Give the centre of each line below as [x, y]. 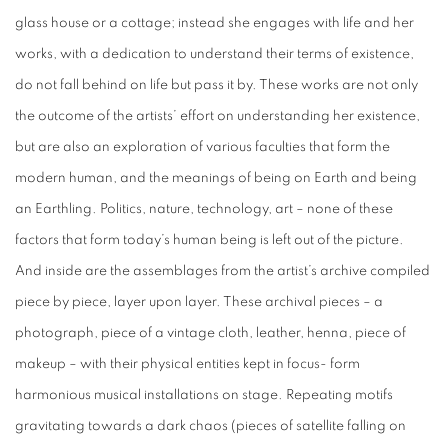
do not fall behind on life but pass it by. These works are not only [216, 85]
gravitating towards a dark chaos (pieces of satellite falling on [210, 426]
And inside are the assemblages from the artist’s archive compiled [222, 271]
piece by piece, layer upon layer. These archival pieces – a [199, 302]
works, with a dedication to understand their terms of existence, [214, 54]
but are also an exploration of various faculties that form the [202, 147]
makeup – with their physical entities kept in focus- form [187, 364]
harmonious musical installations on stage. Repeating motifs [204, 395]
